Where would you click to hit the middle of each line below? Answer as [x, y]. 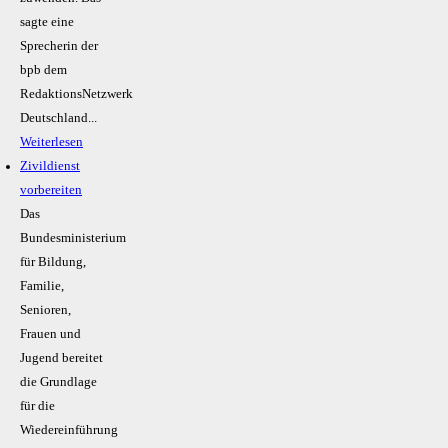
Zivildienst [50, 166]
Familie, [42, 286]
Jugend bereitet [61, 358]
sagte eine [47, 22]
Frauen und [50, 334]
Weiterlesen [51, 142]
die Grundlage [58, 382]
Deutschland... [58, 118]
